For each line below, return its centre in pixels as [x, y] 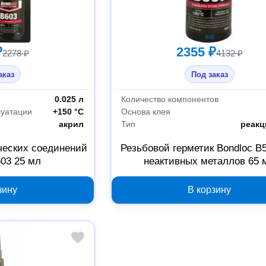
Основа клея [146, 112]
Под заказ [209, 74]
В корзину [210, 189]
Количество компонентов [170, 99]
